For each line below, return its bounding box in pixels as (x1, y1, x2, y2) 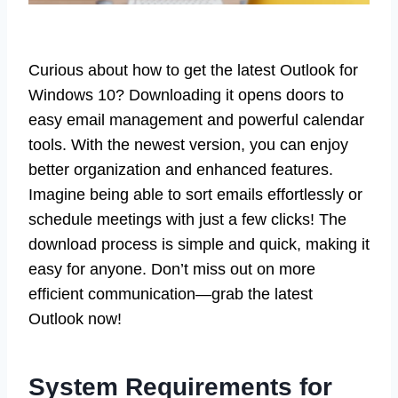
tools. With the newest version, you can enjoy (28, 135, 348, 154)
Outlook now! (28, 309, 122, 328)
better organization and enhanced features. (28, 160, 333, 179)
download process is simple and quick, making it (28, 235, 370, 253)
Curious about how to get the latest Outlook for (28, 60, 358, 79)
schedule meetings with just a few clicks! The (28, 210, 346, 228)
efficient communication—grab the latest (28, 284, 313, 303)
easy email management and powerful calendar (28, 110, 364, 129)
